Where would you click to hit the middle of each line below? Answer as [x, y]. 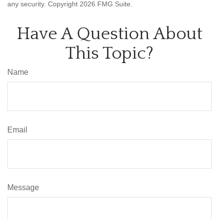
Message [23, 188]
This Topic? [109, 54]
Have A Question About [109, 34]
